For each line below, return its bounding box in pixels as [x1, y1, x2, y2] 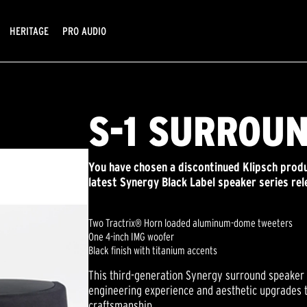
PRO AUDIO [62, 24, 106, 37]
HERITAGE [10, 24, 49, 37]
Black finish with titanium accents [88, 244, 217, 256]
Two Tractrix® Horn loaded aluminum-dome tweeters [88, 217, 293, 229]
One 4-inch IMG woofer [88, 230, 174, 243]
